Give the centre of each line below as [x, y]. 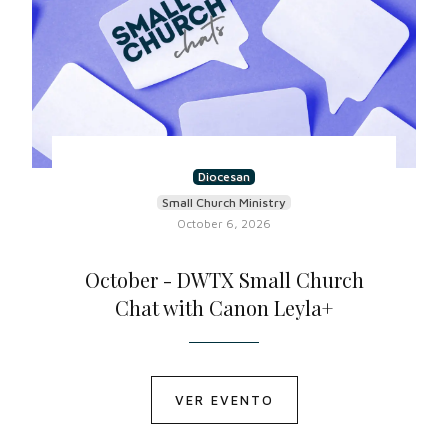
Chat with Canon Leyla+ [224, 307]
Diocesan [224, 176]
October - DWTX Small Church [224, 279]
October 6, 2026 [224, 223]
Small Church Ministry [224, 202]
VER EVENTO [224, 400]
